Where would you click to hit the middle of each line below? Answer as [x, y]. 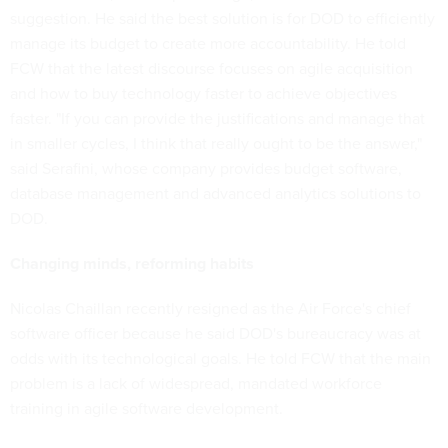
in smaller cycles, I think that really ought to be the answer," [216, 143]
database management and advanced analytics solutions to [215, 193]
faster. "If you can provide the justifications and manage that [217, 118]
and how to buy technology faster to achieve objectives [203, 93]
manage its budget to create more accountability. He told [208, 43]
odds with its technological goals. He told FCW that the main [220, 358]
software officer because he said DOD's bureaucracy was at [215, 333]
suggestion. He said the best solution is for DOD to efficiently [222, 18]
